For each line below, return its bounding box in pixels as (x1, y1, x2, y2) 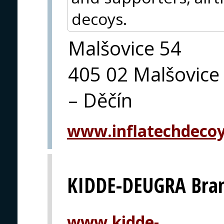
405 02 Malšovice (68, 60, 219, 87)
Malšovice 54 (68, 34, 181, 61)
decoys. (71, 7, 127, 29)
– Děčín (68, 86, 132, 113)
